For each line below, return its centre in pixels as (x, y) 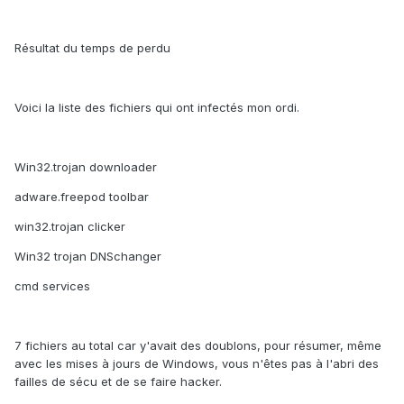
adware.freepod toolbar (82, 197)
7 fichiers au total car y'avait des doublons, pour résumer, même (198, 346)
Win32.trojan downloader (86, 167)
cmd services (52, 286)
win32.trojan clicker (70, 227)
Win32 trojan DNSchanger (88, 257)
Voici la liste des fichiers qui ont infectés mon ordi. (157, 108)
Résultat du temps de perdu (92, 48)
